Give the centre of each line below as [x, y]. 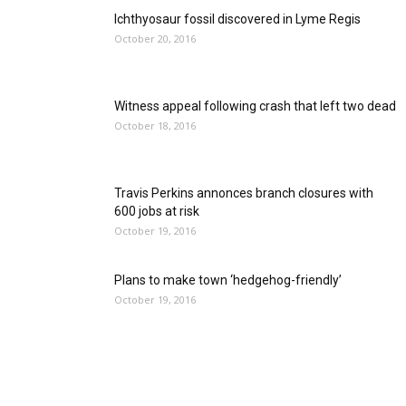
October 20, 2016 [155, 39]
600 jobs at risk [157, 211]
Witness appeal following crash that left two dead [255, 106]
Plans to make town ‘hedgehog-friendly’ [228, 280]
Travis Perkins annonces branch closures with [244, 193]
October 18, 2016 [155, 126]
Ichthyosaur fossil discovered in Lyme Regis [237, 19]
